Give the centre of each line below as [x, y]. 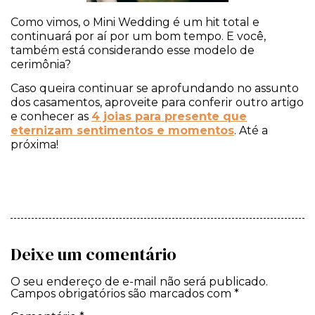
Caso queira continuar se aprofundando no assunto [155, 89]
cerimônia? [42, 64]
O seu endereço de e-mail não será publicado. [139, 282]
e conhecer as [51, 117]
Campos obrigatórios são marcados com [122, 294]
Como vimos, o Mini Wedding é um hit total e [135, 22]
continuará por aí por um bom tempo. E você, [138, 36]
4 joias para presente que [169, 117]
